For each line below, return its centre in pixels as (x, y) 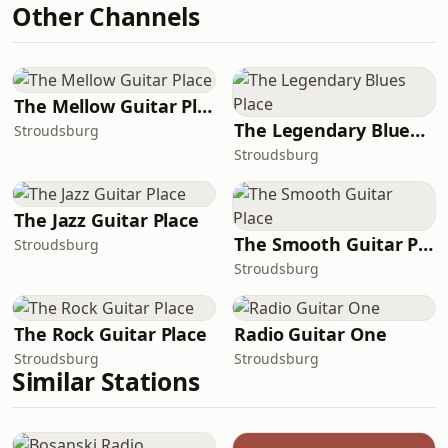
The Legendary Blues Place (418, 130)
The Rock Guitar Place (111, 334)
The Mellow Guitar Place (205, 106)
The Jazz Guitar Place (107, 220)
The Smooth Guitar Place (426, 244)
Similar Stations (106, 381)
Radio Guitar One (310, 334)
